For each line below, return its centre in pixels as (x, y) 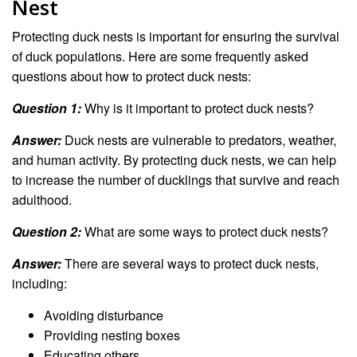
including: (39, 283)
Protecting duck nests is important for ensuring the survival (176, 36)
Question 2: (47, 231)
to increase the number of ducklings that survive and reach (176, 179)
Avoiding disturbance (104, 315)
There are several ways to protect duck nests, (190, 263)
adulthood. (42, 199)
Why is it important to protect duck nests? (198, 108)
